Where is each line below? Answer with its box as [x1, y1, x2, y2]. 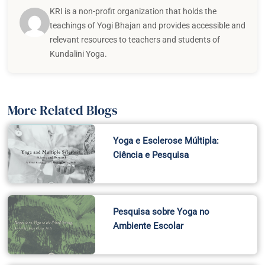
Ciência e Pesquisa [112, 150, 189, 161]
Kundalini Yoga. [49, 49, 107, 59]
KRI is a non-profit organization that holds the [49, 7, 216, 17]
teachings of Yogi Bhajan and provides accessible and [49, 21, 245, 31]
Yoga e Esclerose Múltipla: [112, 135, 219, 147]
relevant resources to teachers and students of [49, 35, 220, 45]
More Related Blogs [8, 101, 118, 119]
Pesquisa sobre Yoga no [112, 206, 209, 218]
